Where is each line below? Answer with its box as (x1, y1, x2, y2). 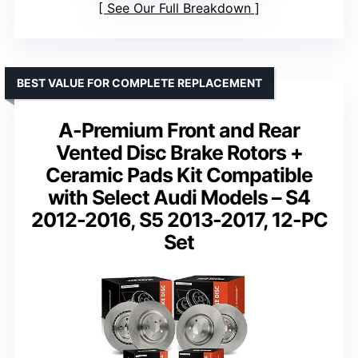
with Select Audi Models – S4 (48, 185, 310, 209)
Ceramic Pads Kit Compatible (46, 162, 312, 187)
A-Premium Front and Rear (58, 117, 300, 142)
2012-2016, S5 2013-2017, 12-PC (30, 207, 328, 232)
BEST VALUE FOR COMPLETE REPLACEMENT (17, 75, 262, 89)
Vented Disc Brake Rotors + (55, 140, 303, 165)
